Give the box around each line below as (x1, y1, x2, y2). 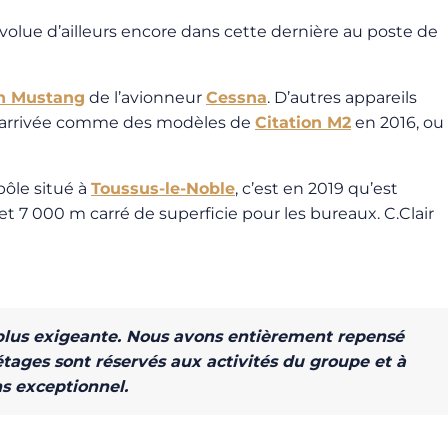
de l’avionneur (85, 88, 206, 107)
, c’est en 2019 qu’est (235, 179, 398, 198)
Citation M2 (255, 113, 351, 132)
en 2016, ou (351, 113, 444, 132)
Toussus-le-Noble (91, 179, 235, 198)
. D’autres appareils (267, 88, 417, 107)
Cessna (206, 88, 267, 107)
